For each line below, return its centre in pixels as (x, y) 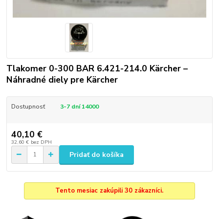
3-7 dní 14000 (80, 107)
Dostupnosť (28, 107)
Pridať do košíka (97, 154)
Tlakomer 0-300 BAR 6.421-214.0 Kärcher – (97, 69)
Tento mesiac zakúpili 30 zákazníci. (109, 191)
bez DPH (41, 142)
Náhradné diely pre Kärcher (62, 80)
